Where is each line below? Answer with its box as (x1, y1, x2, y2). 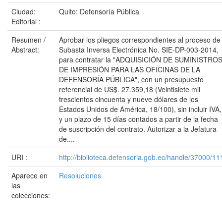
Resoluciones (59, 170, 101, 180)
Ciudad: (11, 6, 36, 16)
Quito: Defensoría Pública (59, 6, 139, 16)
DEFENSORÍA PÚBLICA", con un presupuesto (59, 74, 204, 84)
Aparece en (11, 170, 48, 180)
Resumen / (11, 35, 46, 45)
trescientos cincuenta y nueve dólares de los (59, 94, 198, 104)
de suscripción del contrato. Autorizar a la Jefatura (59, 124, 217, 134)
